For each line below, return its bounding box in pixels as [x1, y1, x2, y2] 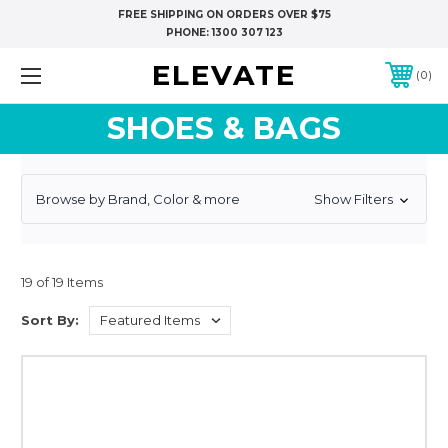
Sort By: [21, 311, 79, 328]
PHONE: [165, 26, 212, 39]
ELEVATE [151, 57, 296, 92]
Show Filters [313, 191, 396, 208]
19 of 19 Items [21, 273, 103, 290]
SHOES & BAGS [107, 109, 341, 147]
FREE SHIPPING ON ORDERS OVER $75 [117, 8, 331, 21]
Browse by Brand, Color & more [36, 190, 240, 207]
